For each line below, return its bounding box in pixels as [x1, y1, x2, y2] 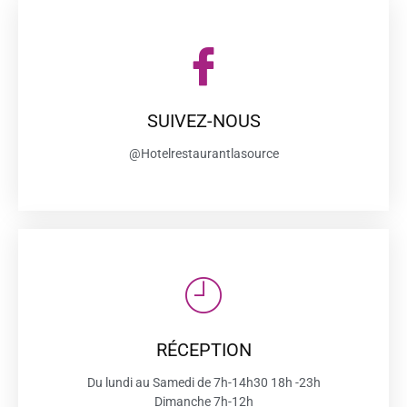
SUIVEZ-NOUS [146, 110, 261, 132]
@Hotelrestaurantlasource [128, 146, 279, 161]
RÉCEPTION [155, 339, 252, 361]
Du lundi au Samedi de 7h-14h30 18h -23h [86, 375, 321, 390]
